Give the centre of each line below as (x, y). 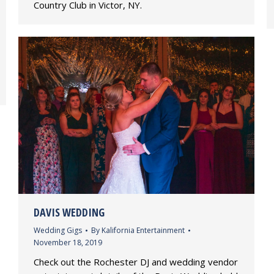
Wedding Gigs (58, 231)
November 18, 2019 (68, 243)
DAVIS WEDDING (69, 213)
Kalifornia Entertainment (143, 231)
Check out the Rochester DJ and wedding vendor (136, 262)
